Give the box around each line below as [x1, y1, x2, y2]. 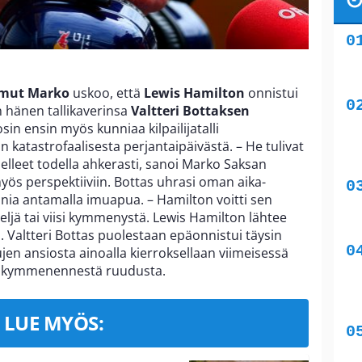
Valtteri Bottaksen [131, 102, 250, 120]
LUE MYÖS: [3, 309, 104, 337]
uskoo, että [73, 84, 144, 103]
